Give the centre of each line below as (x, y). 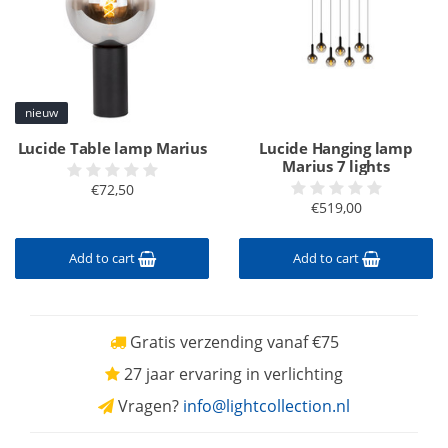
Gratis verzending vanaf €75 (232, 342)
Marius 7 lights (336, 166)
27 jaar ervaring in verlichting (231, 374)
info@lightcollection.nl (266, 406)
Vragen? (148, 406)
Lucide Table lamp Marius (112, 148)
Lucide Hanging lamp (336, 148)
